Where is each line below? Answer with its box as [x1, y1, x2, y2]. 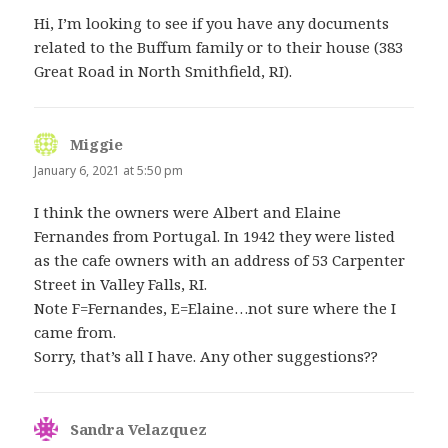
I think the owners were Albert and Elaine [34, 201, 342, 222]
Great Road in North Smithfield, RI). [34, 61, 293, 82]
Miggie [70, 134, 124, 155]
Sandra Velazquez [70, 418, 208, 439]
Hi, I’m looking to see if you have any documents [34, 13, 390, 34]
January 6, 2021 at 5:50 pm [34, 162, 184, 180]
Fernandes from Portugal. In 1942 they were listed [34, 225, 396, 246]
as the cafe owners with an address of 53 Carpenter [34, 249, 406, 270]
